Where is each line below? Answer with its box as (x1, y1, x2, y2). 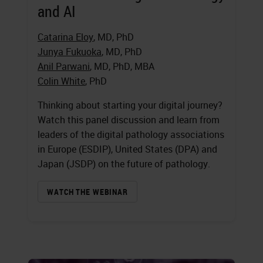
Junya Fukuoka (38, 45, 102, 58)
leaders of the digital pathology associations (38, 127, 224, 141)
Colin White (38, 74, 85, 87)
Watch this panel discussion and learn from (38, 113, 220, 126)
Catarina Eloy (38, 30, 93, 43)
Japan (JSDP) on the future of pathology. (38, 157, 210, 170)
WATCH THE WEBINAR (47, 186, 128, 197)
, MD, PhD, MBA (90, 59, 154, 73)
